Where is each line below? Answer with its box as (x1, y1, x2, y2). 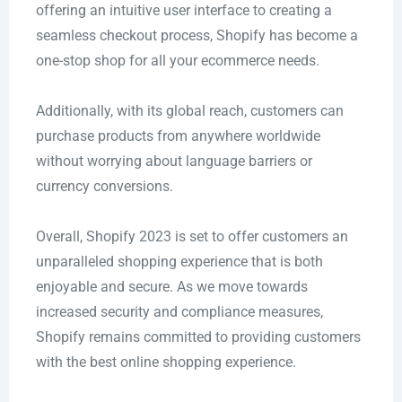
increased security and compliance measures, (35, 303, 323, 321)
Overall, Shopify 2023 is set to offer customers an (35, 228, 348, 246)
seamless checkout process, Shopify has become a (35, 27, 358, 45)
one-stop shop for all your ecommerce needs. (35, 52, 319, 70)
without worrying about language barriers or (35, 153, 312, 170)
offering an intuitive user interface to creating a (35, 2, 332, 20)
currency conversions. (35, 178, 173, 196)
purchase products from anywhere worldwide (35, 127, 320, 145)
